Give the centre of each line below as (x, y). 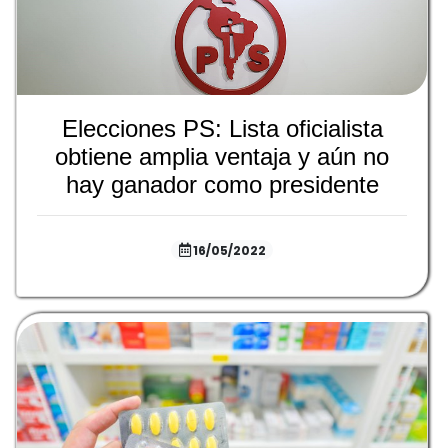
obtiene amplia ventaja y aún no (222, 156)
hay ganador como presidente (222, 184)
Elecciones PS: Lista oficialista (222, 128)
